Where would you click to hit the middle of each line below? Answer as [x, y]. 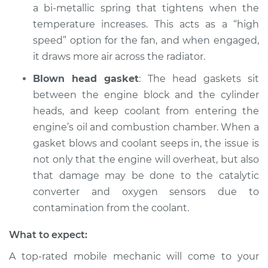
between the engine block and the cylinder [146, 95]
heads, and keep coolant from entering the [146, 111]
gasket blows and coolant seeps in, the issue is [146, 143]
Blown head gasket [86, 79]
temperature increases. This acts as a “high [146, 24]
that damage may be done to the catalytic [146, 176]
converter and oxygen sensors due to [146, 192]
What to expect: [48, 235]
